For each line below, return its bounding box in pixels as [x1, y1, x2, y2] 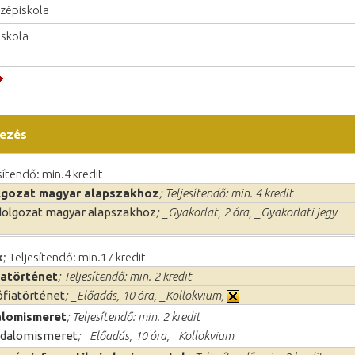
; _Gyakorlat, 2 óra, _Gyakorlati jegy [156, 204, 337, 219]
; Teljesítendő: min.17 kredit [3, 250, 146, 264]
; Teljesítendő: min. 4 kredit [159, 185, 293, 200]
